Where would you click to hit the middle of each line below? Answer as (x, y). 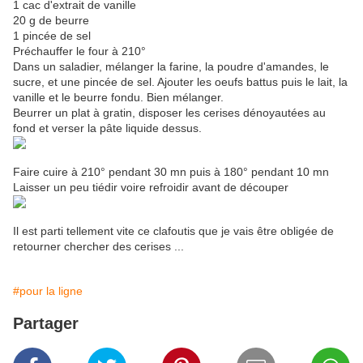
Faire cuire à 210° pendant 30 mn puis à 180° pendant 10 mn (171, 172)
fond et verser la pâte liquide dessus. (107, 128)
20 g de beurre (51, 21)
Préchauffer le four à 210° (79, 51)
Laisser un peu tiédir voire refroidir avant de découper (151, 188)
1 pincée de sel (52, 36)
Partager (46, 324)
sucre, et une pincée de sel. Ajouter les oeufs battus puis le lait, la (180, 82)
